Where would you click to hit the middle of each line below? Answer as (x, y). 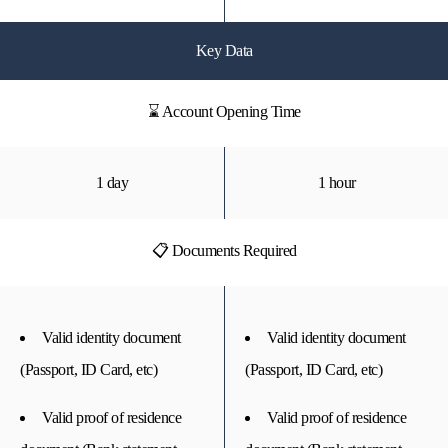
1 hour (336, 182)
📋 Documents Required (224, 250)
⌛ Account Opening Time (224, 111)
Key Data (224, 50)
